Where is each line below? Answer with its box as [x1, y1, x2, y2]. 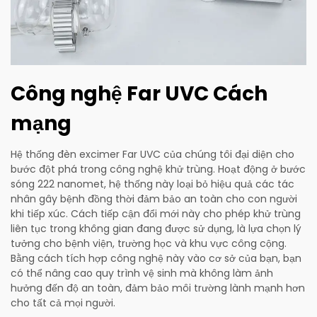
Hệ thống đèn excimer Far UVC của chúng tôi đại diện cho [11, 147, 294, 162]
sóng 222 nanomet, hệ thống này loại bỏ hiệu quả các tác [11, 177, 294, 192]
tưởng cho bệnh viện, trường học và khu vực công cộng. [11, 236, 287, 251]
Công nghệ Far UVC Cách [11, 80, 267, 108]
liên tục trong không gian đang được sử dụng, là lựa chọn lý [11, 221, 301, 236]
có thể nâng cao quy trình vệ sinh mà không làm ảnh [11, 266, 273, 281]
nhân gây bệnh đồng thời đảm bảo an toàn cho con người [11, 192, 297, 207]
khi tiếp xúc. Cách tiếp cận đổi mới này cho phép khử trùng [11, 207, 301, 221]
